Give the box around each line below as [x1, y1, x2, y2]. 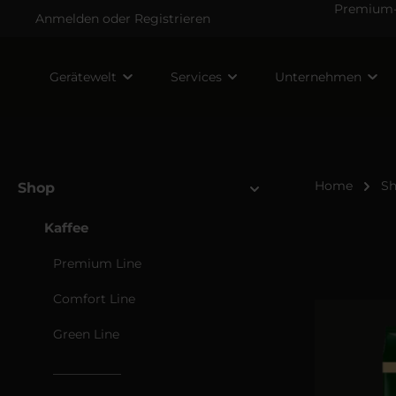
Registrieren [134, 10, 210, 27]
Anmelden [35, 10, 99, 27]
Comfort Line [53, 291, 135, 307]
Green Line [53, 326, 119, 342]
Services [170, 69, 222, 85]
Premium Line [53, 255, 141, 271]
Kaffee [44, 219, 88, 236]
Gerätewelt [49, 69, 117, 85]
